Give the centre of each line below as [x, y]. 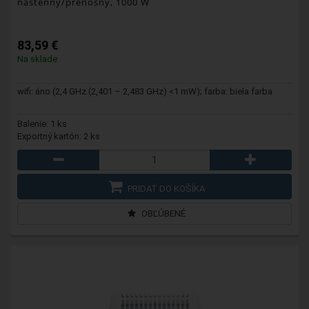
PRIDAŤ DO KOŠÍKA [165, 188]
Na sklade [37, 59]
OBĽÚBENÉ [162, 213]
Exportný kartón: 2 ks [59, 136]
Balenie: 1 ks [42, 123]
